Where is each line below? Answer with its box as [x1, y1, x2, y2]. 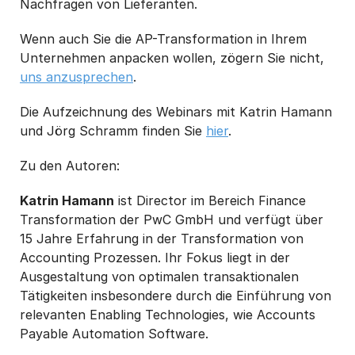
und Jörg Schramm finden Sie [20, 123, 206, 139]
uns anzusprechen [20, 69, 133, 86]
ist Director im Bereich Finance [114, 193, 306, 209]
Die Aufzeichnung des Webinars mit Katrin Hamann [20, 104, 332, 120]
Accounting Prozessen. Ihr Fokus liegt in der [20, 250, 290, 266]
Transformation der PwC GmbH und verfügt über [20, 212, 323, 228]
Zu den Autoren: [20, 158, 120, 174]
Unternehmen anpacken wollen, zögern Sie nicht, [20, 50, 324, 67]
